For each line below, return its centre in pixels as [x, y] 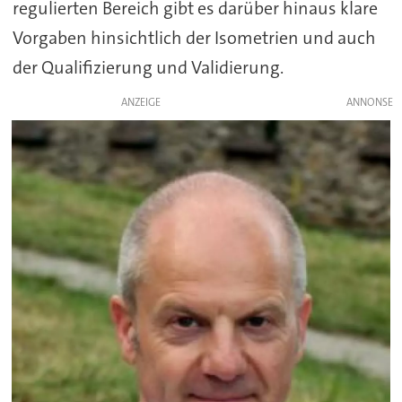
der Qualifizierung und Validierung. [148, 67]
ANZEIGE [140, 102]
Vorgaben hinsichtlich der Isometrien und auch [194, 37]
